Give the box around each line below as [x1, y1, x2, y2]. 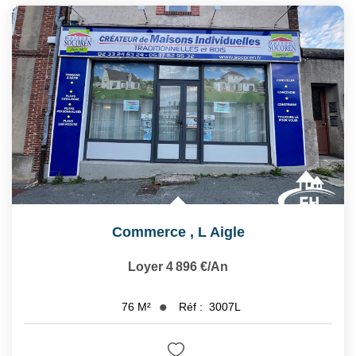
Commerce [111, 223, 186, 240]
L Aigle [197, 223, 245, 240]
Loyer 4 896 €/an [128, 259, 228, 273]
